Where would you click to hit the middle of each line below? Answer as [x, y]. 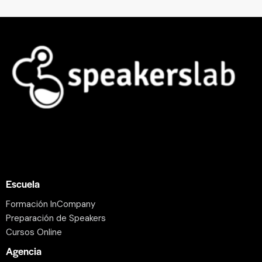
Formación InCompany [51, 204]
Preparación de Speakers [56, 218]
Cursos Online [34, 232]
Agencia [24, 251]
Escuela [23, 183]
